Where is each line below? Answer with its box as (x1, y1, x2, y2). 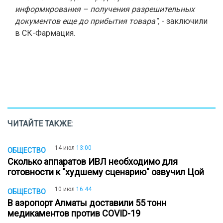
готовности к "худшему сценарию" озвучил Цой (7, 167, 208, 177)
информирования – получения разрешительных (15, 4, 195, 14)
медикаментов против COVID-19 (7, 208, 144, 219)
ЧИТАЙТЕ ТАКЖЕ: (7, 119, 73, 128)
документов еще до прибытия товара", (15, 16, 159, 26)
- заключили (159, 16, 208, 26)
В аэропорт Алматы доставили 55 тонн (7, 197, 166, 208)
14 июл (55, 144, 75, 151)
